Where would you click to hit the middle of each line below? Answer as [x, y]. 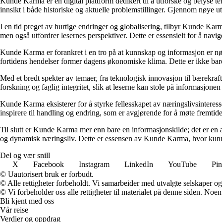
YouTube [182, 165]
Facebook [49, 165]
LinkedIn [139, 165]
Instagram [94, 165]
